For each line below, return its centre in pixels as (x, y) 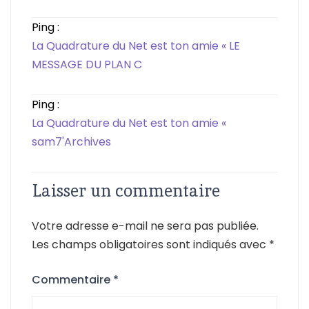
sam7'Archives (71, 141)
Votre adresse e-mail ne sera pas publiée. (145, 226)
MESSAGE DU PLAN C (87, 64)
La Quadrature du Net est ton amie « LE (136, 46)
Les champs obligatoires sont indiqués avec (150, 244)
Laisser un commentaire (126, 190)
